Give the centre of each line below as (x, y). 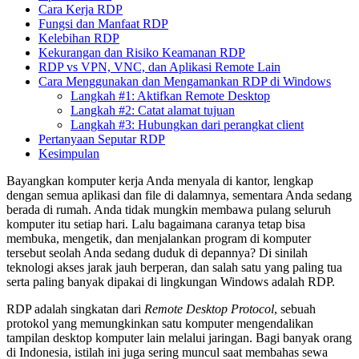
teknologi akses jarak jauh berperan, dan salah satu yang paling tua (174, 267)
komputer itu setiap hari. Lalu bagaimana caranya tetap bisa (156, 224)
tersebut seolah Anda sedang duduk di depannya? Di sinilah (157, 252)
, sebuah (295, 309)
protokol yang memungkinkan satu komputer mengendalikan (160, 323)
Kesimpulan (69, 153)
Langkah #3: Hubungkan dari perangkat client (187, 124)
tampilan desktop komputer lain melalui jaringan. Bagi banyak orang (179, 337)
